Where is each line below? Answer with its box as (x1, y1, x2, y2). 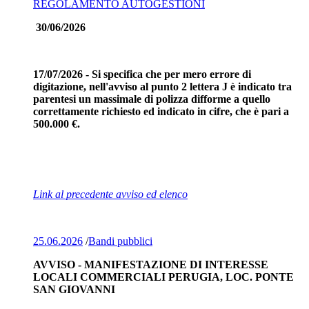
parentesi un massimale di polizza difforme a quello (33, 92, 270, 105)
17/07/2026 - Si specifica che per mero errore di (33, 68, 251, 80)
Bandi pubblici (88, 235, 152, 247)
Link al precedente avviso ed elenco (33, 188, 188, 200)
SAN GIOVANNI (33, 283, 115, 295)
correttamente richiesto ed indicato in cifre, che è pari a (33, 105, 289, 117)
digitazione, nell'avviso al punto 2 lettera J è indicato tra (33, 80, 292, 92)
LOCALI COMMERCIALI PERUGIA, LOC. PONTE (33, 270, 294, 283)
